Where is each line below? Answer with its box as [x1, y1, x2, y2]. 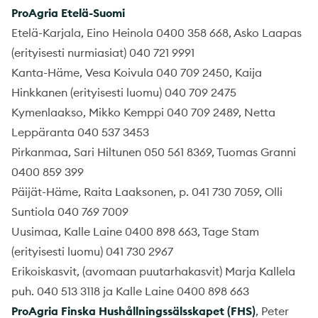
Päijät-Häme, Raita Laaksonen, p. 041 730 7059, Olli [11, 184, 283, 199]
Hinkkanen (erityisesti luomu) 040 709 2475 [11, 84, 236, 99]
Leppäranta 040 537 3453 [11, 124, 149, 139]
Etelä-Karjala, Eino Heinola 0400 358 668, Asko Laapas [11, 25, 302, 40]
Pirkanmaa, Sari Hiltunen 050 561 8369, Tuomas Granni [11, 144, 296, 159]
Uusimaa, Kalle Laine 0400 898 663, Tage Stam [11, 224, 259, 238]
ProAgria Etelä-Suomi [11, 5, 125, 20]
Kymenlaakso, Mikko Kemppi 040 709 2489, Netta [11, 104, 275, 119]
